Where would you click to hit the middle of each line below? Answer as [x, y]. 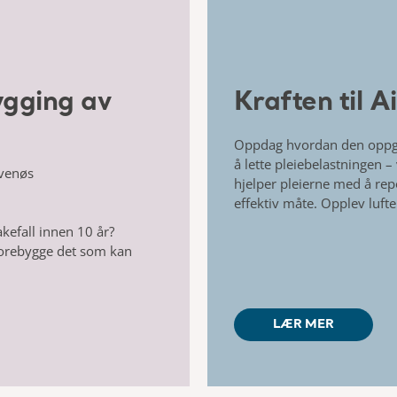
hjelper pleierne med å [304, 183]
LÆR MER [303, 324]
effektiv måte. [277, 202]
